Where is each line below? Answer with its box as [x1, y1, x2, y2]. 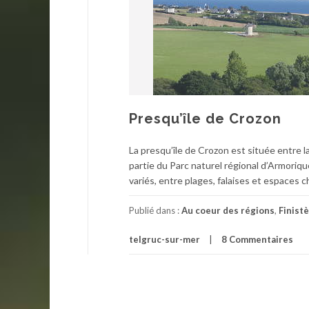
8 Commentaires [221, 234, 293, 245]
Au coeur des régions [181, 205, 275, 216]
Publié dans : [129, 205, 181, 216]
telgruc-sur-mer [129, 234, 200, 245]
